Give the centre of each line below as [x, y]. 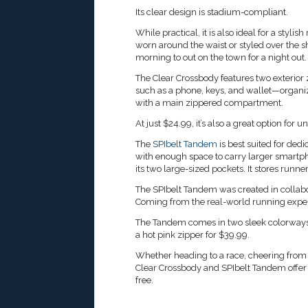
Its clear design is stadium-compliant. [212, 12]
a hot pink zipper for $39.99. [192, 235]
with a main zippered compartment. [209, 103]
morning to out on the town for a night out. [221, 58]
